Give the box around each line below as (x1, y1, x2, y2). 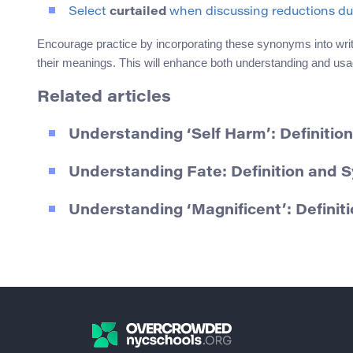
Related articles (37, 90, 171, 106)
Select (69, 6, 110, 19)
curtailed (110, 6, 166, 19)
